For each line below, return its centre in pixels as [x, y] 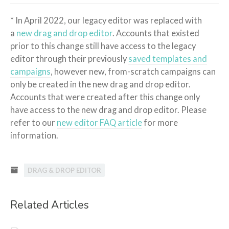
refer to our [33, 122]
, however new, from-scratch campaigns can [133, 71]
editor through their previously [69, 59]
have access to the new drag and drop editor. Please [108, 110]
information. [34, 135]
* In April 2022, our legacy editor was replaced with [106, 20]
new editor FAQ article [99, 122]
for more [160, 122]
